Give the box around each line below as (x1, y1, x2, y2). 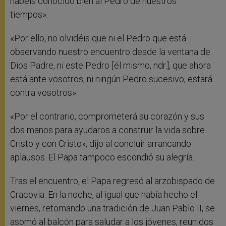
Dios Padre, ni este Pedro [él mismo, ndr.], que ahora (10, 60, 211, 71)
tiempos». (10, 9, 48, 20)
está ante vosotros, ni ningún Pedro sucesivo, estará (10, 74, 212, 85)
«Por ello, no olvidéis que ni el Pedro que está (10, 33, 186, 44)
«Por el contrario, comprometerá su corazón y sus (10, 111, 204, 122)
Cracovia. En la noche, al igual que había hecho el (10, 189, 197, 200)
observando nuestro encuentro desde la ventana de (10, 46, 210, 58)
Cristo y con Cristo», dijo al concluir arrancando (10, 138, 191, 149)
